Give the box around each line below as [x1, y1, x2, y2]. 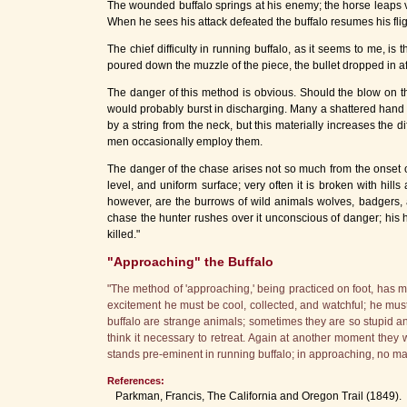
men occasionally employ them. [107, 135, 263, 148]
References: [107, 375, 164, 386]
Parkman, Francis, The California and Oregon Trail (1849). [107, 390, 402, 402]
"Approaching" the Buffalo [107, 254, 273, 269]
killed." [107, 228, 140, 241]
